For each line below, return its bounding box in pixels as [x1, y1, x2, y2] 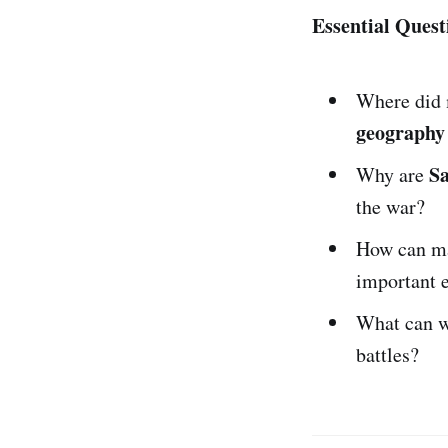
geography [356, 117, 445, 147]
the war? [356, 192, 425, 220]
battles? [356, 340, 419, 368]
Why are [356, 160, 429, 188]
